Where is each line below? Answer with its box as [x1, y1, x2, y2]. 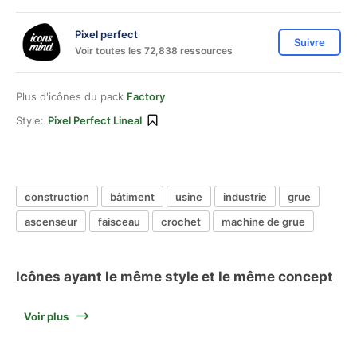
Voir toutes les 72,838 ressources [75, 44, 233, 57]
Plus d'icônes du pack [16, 90, 127, 103]
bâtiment [110, 190, 155, 203]
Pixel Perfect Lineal [48, 114, 142, 127]
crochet [161, 214, 201, 228]
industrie [223, 190, 267, 203]
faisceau [98, 214, 140, 228]
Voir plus [24, 310, 69, 323]
